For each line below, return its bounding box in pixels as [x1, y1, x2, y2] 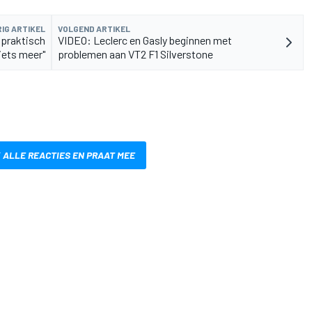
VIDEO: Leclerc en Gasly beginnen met [58, 33, 232, 47]
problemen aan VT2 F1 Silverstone [58, 47, 213, 61]
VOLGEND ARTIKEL [58, 24, 130, 34]
